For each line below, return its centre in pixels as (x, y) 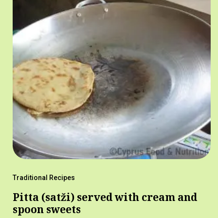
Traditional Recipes (44, 178)
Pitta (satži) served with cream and (105, 197)
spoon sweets (46, 209)
